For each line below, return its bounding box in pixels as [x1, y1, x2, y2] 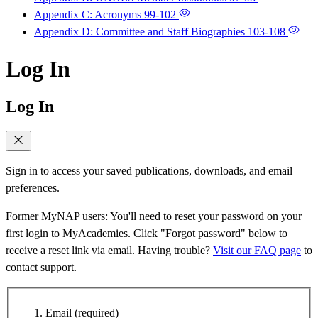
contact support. [6, 261, 77, 274]
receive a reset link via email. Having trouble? [6, 244, 213, 257]
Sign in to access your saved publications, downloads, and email [6, 165, 292, 177]
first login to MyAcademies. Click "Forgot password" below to [6, 227, 287, 240]
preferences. [6, 182, 60, 194]
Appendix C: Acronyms [34, 9, 144, 21]
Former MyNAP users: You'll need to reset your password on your [6, 210, 302, 223]
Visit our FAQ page [213, 244, 301, 257]
